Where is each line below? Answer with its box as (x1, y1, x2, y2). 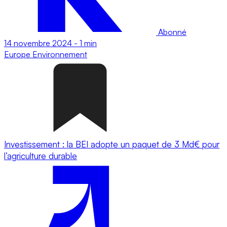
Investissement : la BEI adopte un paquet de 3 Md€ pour (4, 138, 219, 149)
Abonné (156, 26, 186, 37)
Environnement (32, 49, 87, 59)
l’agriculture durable (4, 150, 77, 161)
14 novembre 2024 (4, 37, 72, 48)
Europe (4, 49, 32, 59)
